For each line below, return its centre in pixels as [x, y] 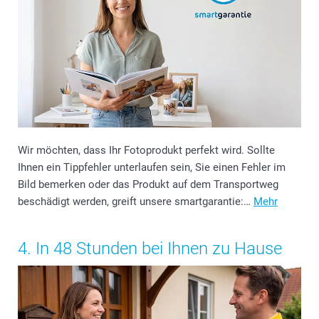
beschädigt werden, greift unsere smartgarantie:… [136, 201]
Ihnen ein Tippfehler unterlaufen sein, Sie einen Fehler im [152, 167]
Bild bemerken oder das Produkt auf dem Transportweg [148, 184]
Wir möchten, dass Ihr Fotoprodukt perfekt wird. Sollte [146, 150]
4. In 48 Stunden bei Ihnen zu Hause [150, 248]
